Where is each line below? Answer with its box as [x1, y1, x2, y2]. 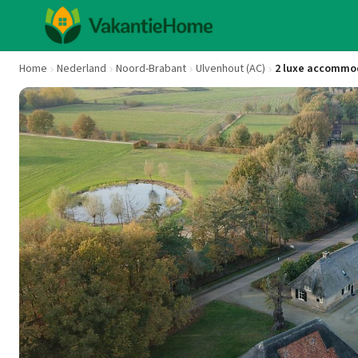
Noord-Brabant [116, 61, 186, 77]
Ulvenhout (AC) [196, 61, 265, 77]
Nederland [57, 61, 106, 77]
